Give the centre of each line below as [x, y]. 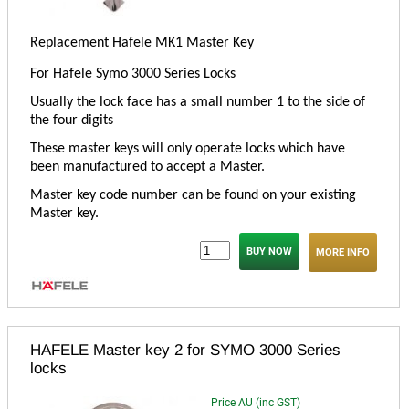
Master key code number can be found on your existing [193, 196]
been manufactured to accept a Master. [147, 168]
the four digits [72, 121]
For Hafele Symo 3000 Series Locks [133, 74]
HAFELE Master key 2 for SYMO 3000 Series [185, 351]
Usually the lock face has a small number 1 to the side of [198, 103]
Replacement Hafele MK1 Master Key [142, 43]
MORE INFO [343, 253]
